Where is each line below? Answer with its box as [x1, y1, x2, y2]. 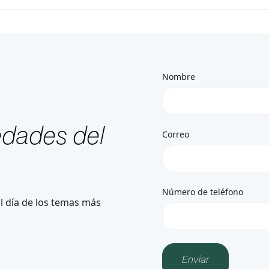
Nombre [162, 71, 195, 82]
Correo [162, 128, 189, 140]
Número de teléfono [162, 186, 243, 198]
